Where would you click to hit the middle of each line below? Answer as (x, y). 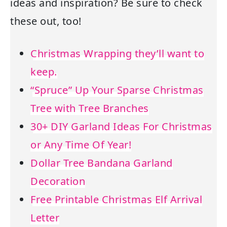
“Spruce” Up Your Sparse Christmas (117, 90)
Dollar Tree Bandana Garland (102, 163)
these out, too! (46, 21)
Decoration (58, 181)
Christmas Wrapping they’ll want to (117, 54)
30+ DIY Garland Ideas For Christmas (121, 127)
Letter (45, 218)
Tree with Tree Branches (90, 108)
